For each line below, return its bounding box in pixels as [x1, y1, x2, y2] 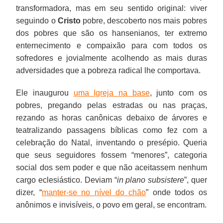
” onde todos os [146, 188, 207, 197]
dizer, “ [16, 188, 42, 197]
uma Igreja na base [73, 88, 150, 97]
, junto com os [149, 88, 207, 97]
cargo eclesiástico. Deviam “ [16, 175, 117, 184]
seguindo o [16, 16, 58, 25]
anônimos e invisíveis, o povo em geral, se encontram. [16, 200, 207, 209]
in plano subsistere [116, 175, 184, 184]
